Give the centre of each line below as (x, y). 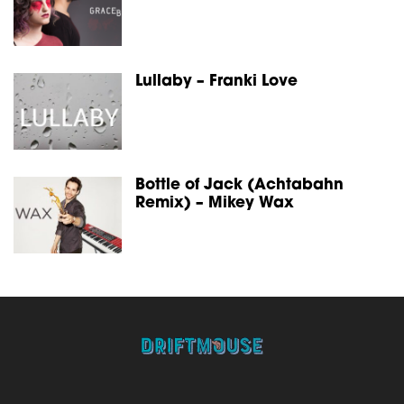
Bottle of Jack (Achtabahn (239, 186)
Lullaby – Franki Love (216, 82)
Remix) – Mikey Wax (215, 204)
